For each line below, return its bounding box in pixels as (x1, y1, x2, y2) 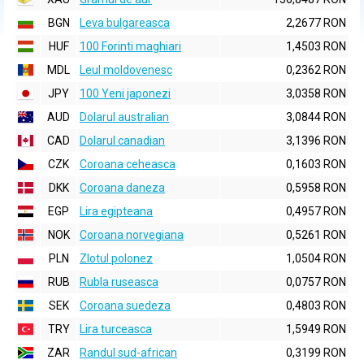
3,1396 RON (286, 134, 346, 147)
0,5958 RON (286, 181, 346, 194)
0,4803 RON (286, 299, 346, 312)
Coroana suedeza (80, 299, 171, 312)
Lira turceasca (80, 323, 152, 336)
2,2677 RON (286, 16, 346, 29)
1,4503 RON (286, 40, 346, 53)
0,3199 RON (286, 346, 346, 359)
